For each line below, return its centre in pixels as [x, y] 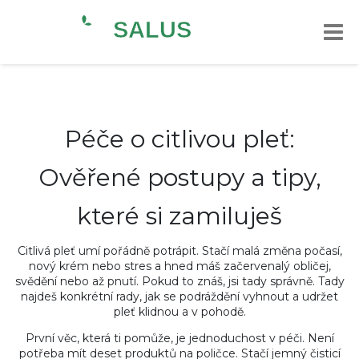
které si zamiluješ [179, 216]
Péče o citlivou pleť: [179, 139]
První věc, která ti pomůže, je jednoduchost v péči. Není [179, 338]
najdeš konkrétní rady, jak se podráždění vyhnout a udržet [179, 296]
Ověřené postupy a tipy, [179, 177]
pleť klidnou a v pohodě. [179, 312]
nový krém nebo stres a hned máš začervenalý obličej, [179, 266]
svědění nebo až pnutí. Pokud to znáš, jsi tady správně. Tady [179, 281]
